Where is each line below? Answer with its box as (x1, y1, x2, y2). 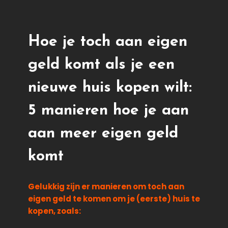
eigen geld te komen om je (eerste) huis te (28, 193, 200, 204)
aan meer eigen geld (28, 126, 178, 142)
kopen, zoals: (28, 205, 81, 216)
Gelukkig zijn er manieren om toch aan (28, 181, 184, 192)
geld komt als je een (28, 57, 175, 73)
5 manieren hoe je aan (28, 103, 189, 119)
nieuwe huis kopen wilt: (28, 80, 192, 96)
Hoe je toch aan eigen (28, 34, 187, 50)
